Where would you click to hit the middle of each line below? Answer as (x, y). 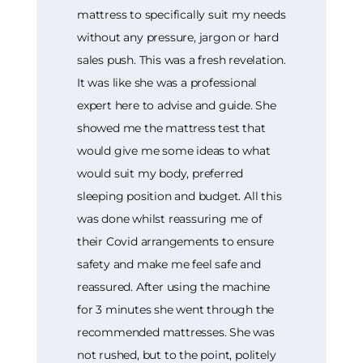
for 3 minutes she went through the (176, 309)
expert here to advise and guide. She (177, 105)
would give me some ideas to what (174, 150)
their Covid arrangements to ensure (176, 241)
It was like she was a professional (167, 82)
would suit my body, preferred (160, 173)
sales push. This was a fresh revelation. (182, 60)
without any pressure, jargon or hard (178, 37)
